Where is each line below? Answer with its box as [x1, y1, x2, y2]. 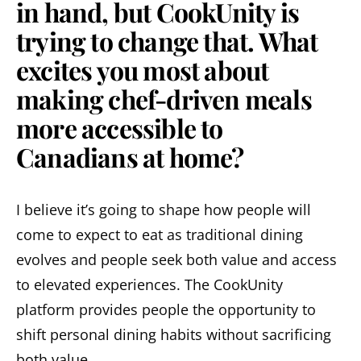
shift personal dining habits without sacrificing [16, 324, 331, 344]
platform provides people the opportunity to [16, 299, 316, 319]
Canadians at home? [16, 139, 244, 174]
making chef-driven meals [16, 81, 312, 116]
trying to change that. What [16, 23, 318, 58]
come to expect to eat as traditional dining [16, 224, 303, 244]
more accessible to [16, 110, 223, 145]
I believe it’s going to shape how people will [16, 199, 311, 219]
